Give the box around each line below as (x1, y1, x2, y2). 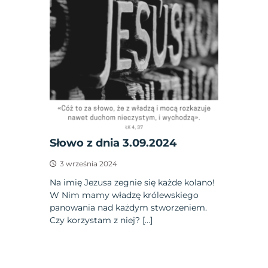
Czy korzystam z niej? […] (50, 214, 153, 226)
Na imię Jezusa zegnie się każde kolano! (50, 176, 215, 188)
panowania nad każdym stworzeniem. (50, 202, 208, 213)
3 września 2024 (60, 159, 118, 168)
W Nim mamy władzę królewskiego (50, 189, 199, 200)
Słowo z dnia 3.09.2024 (50, 136, 177, 150)
